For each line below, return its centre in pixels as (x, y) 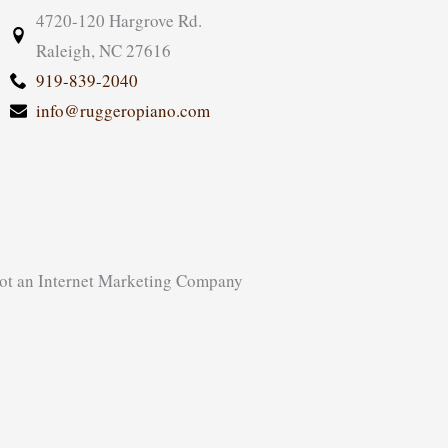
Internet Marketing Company (140, 280)
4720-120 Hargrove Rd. (119, 20)
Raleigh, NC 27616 (104, 50)
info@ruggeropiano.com (123, 110)
